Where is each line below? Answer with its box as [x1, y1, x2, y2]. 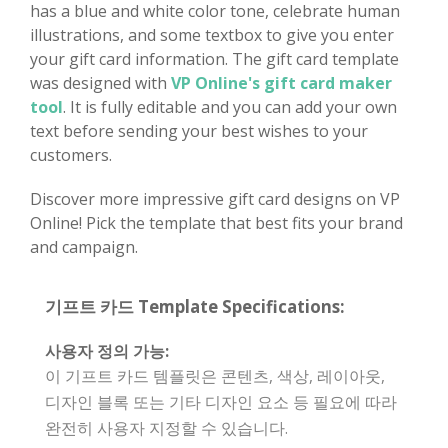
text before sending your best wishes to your [30, 119, 368, 142]
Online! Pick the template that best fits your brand [30, 211, 403, 234]
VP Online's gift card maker [171, 71, 392, 94]
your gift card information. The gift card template [30, 47, 399, 70]
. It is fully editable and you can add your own [63, 95, 397, 118]
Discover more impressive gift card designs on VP [30, 187, 400, 210]
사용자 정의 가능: [45, 339, 169, 362]
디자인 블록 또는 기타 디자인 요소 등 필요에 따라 [45, 390, 397, 413]
